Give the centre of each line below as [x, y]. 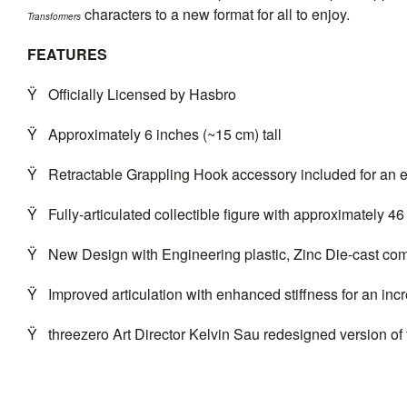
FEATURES [67, 54]
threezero [79, 333]
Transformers [54, 16]
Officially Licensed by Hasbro [142, 94]
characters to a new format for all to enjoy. [215, 14]
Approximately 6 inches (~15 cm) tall [165, 134]
